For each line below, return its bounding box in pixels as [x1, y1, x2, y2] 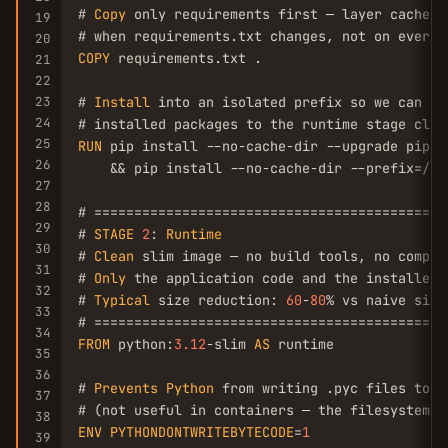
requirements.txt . [110, 49, 262, 67]
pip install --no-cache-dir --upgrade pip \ [102, 137, 446, 155]
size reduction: [150, 291, 286, 309]
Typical [94, 291, 150, 309]
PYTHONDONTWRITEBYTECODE [110, 423, 294, 441]
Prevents [94, 379, 158, 397]
